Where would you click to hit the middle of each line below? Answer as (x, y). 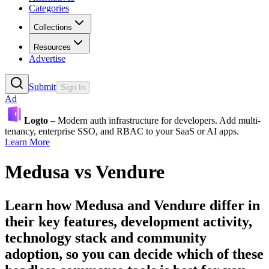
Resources (52, 47)
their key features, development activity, (128, 221)
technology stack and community (106, 237)
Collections (53, 28)
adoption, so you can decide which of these (134, 254)
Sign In (73, 88)
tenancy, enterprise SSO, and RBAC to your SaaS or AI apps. (122, 131)
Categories (49, 8)
